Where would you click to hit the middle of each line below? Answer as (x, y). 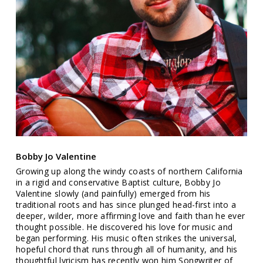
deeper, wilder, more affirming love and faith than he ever (130, 216)
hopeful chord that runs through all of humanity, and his (127, 249)
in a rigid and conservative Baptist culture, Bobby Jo (118, 183)
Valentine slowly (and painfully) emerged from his (113, 194)
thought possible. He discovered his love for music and (124, 227)
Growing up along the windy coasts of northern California (129, 171)
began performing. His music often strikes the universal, (126, 238)
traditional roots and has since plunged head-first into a (126, 205)
